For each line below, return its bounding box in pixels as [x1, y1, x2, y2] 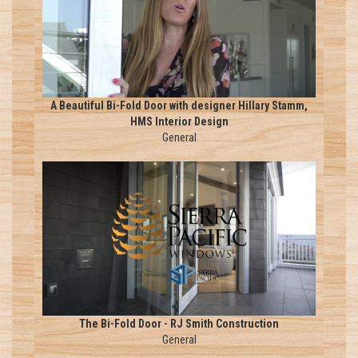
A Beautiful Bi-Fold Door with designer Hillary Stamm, [50, 99, 308, 113]
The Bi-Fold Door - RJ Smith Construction [79, 316, 279, 330]
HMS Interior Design [129, 115, 229, 129]
